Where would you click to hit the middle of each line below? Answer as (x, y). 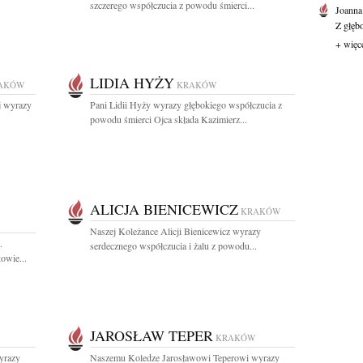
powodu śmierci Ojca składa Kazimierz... (169, 119)
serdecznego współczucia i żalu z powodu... (173, 246)
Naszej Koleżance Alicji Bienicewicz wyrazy (175, 231)
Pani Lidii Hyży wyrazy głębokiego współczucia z (186, 105)
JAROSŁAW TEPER (152, 335)
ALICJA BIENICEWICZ (164, 209)
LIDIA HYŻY (132, 83)
